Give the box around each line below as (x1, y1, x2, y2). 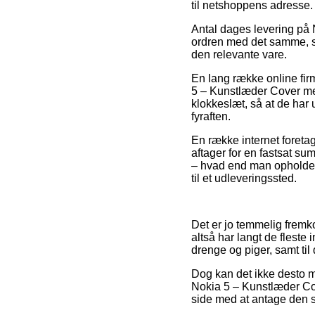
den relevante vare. (191, 48, 287, 60)
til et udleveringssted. (191, 172, 297, 184)
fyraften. (191, 110, 231, 122)
